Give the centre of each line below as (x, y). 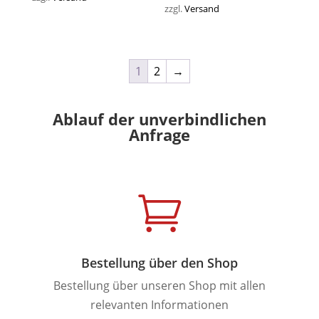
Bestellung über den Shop (159, 262)
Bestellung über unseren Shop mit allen (159, 285)
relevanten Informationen (159, 304)
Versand (202, 8)
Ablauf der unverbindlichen (159, 119)
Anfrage (159, 134)
